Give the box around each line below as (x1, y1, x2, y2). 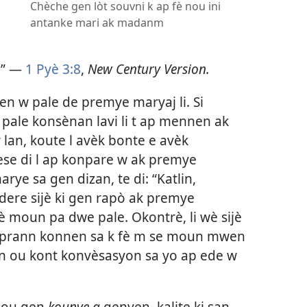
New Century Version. (88, 60, 210, 79)
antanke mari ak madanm (30, 14, 164, 30)
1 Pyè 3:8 (25, 60, 81, 79)
